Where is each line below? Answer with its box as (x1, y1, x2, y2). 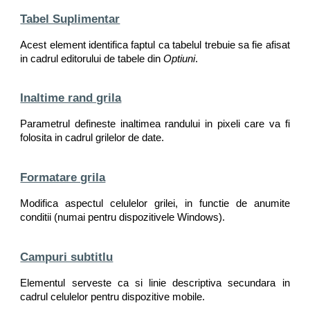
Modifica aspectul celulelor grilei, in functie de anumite (20, 197, 290, 209)
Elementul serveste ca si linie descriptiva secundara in (20, 277, 290, 289)
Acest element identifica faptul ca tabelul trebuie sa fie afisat (20, 39, 290, 51)
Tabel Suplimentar (20, 11, 120, 26)
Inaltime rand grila (20, 91, 122, 105)
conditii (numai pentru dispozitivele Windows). (20, 211, 226, 223)
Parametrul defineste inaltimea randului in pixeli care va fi (20, 118, 290, 130)
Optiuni (163, 53, 196, 64)
